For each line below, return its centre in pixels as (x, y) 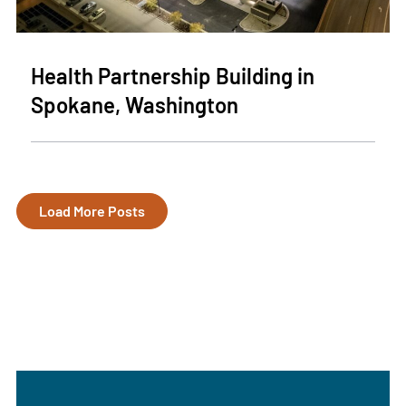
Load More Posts (92, 211)
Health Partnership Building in (172, 76)
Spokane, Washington (134, 105)
